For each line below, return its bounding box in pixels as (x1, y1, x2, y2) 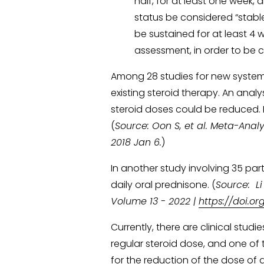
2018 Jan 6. (111, 135, 162, 149)
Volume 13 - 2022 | (111, 194, 199, 208)
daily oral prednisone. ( (111, 177, 216, 192)
